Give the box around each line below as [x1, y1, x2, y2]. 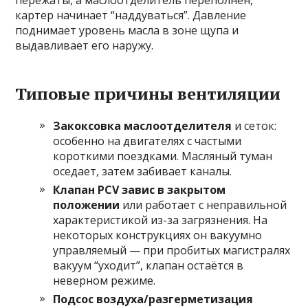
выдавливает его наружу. [15, 38, 154, 53]
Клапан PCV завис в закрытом [53, 182, 226, 197]
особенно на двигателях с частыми [53, 133, 242, 148]
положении [53, 197, 120, 212]
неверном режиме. [53, 273, 156, 288]
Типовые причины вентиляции [15, 82, 281, 104]
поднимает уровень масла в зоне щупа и [15, 23, 239, 38]
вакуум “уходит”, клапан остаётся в [53, 258, 244, 273]
